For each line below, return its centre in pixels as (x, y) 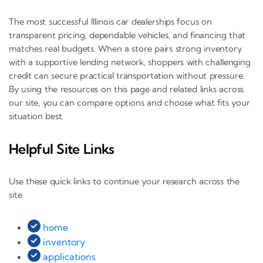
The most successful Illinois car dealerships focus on (110, 22)
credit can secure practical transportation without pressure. (127, 76)
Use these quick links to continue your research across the (124, 181)
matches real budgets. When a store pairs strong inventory (125, 49)
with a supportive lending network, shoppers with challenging (130, 62)
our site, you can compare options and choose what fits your (129, 103)
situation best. (36, 116)
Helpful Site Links (62, 149)
